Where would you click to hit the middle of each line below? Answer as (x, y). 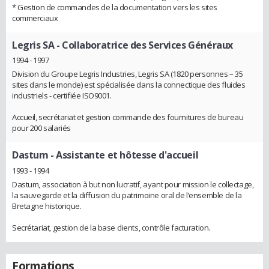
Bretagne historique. (47, 206)
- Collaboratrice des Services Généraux (144, 45)
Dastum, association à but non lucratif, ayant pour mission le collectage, (133, 184)
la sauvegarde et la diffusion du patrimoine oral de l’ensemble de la (127, 195)
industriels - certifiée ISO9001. (62, 96)
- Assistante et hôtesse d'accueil (123, 155)
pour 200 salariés (41, 128)
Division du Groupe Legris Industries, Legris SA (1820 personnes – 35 (128, 74)
